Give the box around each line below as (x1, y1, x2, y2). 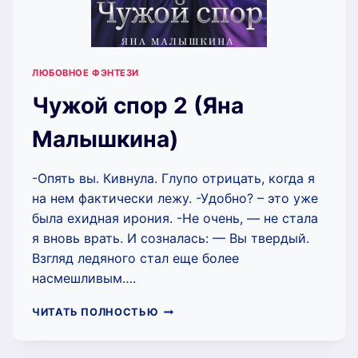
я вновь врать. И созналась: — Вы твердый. (32, 230, 309, 247)
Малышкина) (32, 125, 178, 153)
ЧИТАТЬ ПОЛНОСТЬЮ (32, 306, 159, 319)
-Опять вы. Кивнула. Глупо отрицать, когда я (32, 170, 315, 187)
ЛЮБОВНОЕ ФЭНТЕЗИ (32, 67, 139, 79)
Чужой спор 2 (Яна (32, 92, 244, 120)
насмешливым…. (32, 270, 136, 287)
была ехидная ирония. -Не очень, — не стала (32, 210, 318, 227)
